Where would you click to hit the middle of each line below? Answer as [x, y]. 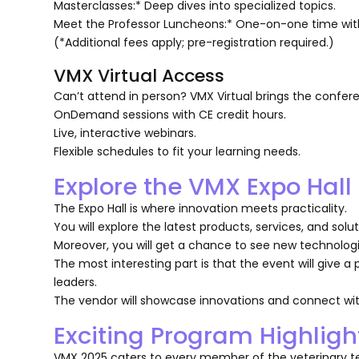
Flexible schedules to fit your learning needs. [177, 151]
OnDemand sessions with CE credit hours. [170, 114]
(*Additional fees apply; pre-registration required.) [194, 42]
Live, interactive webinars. [125, 133]
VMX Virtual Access [139, 75]
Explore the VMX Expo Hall [203, 186]
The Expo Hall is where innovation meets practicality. [201, 208]
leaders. [76, 282]
